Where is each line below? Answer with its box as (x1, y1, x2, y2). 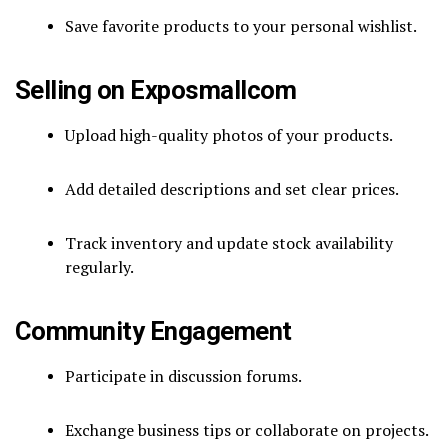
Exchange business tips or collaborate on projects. (65, 418, 429, 441)
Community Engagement (15, 315, 292, 346)
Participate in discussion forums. (65, 364, 302, 387)
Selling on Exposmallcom (15, 74, 297, 105)
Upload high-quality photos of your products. (65, 123, 393, 146)
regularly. (65, 255, 134, 278)
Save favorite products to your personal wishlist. (65, 14, 417, 37)
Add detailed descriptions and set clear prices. (65, 177, 399, 200)
